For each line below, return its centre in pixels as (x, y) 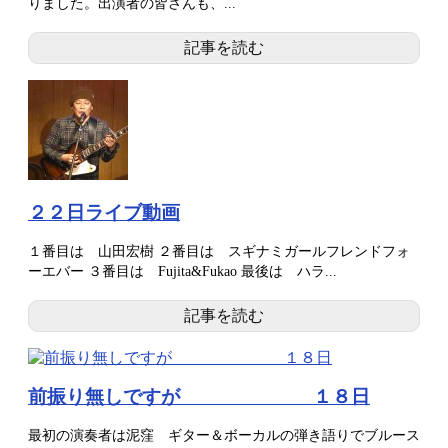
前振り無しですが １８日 (199, 396)
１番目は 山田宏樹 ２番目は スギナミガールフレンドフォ (219, 252)
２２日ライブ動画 (104, 213)
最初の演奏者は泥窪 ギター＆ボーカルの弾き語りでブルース (224, 435)
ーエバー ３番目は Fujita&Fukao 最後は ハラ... (182, 272)
